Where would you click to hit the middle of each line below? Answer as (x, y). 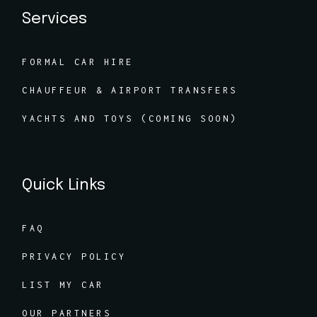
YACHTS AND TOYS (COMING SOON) (130, 119)
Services (55, 19)
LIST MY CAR (63, 285)
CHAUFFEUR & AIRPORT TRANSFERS (130, 90)
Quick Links (64, 185)
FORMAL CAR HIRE (78, 62)
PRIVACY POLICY (74, 257)
